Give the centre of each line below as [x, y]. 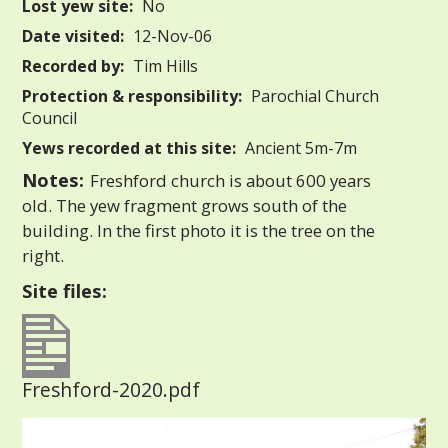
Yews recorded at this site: [129, 147]
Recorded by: [73, 65]
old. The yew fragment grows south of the [185, 205]
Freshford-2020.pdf [111, 389]
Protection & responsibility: [132, 95]
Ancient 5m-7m [299, 147]
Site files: [65, 290]
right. [43, 255]
